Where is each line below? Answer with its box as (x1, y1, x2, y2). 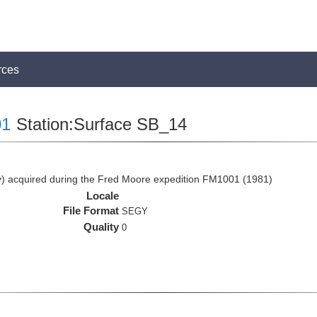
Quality (83, 221, 120, 233)
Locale (86, 190, 120, 202)
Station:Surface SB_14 (11, 115, 187, 134)
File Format (63, 204, 120, 217)
